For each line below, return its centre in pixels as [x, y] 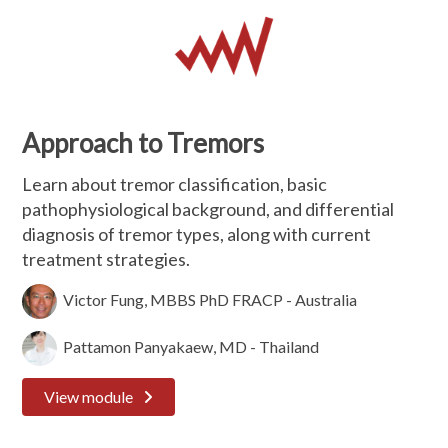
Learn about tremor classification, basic [175, 184]
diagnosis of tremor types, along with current [197, 234]
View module [89, 396]
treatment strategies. [106, 259]
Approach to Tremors [143, 143]
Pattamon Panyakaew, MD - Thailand [188, 346]
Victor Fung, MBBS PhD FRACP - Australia [207, 299]
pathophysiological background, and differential [208, 209]
